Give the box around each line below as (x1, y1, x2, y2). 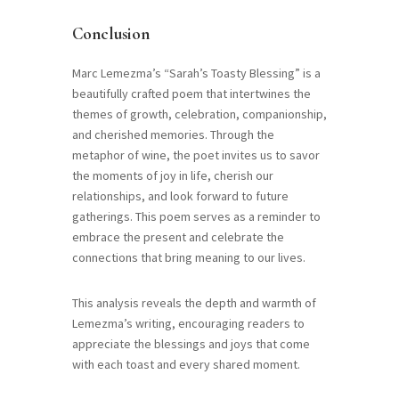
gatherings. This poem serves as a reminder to (71, 208, 321, 225)
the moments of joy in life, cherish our (71, 167, 273, 184)
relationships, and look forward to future (71, 188, 289, 205)
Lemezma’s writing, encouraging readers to (71, 315, 305, 332)
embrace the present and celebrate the (71, 229, 284, 246)
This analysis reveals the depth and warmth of (71, 295, 316, 312)
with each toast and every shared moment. (71, 356, 300, 373)
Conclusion (71, 23, 150, 45)
